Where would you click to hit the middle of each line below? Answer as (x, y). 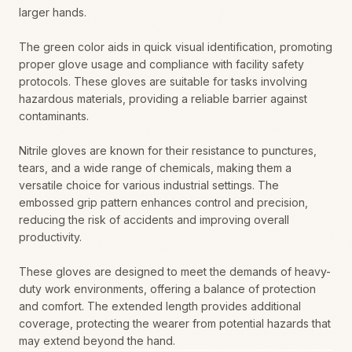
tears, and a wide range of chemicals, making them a (155, 168)
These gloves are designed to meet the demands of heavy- (175, 271)
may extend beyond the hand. (97, 341)
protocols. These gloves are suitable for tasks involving (163, 81)
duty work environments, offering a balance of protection (167, 289)
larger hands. (53, 12)
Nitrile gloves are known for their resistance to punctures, (168, 150)
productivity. (50, 237)
